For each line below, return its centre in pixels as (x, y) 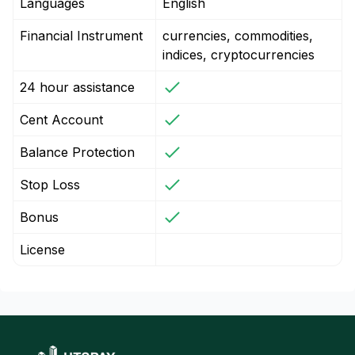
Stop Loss (50, 185)
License (42, 250)
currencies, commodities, (238, 36)
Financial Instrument (81, 36)
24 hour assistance (77, 87)
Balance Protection (77, 152)
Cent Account (61, 120)
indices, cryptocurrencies (239, 55)
